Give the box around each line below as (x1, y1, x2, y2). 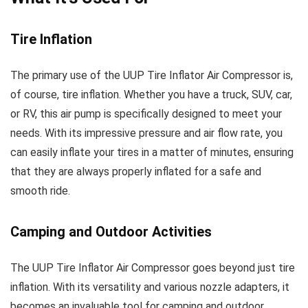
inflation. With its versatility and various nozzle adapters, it (10, 280, 289, 294)
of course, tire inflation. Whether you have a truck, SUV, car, (10, 87, 292, 101)
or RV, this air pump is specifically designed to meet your (10, 107, 282, 120)
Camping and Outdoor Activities (10, 223, 212, 240)
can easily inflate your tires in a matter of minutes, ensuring (10, 145, 294, 159)
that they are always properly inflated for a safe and (10, 164, 261, 178)
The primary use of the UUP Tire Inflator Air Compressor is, (10, 68, 293, 82)
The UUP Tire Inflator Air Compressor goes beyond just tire (10, 261, 295, 274)
